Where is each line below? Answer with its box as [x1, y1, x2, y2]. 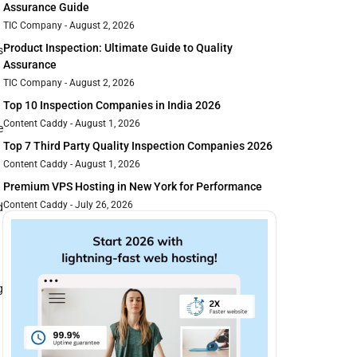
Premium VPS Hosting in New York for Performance [3, 180, 262, 194]
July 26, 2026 [73, 199, 133, 211]
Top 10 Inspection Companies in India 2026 [3, 99, 221, 112]
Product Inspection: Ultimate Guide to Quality [3, 41, 233, 55]
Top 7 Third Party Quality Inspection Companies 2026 [3, 139, 273, 153]
